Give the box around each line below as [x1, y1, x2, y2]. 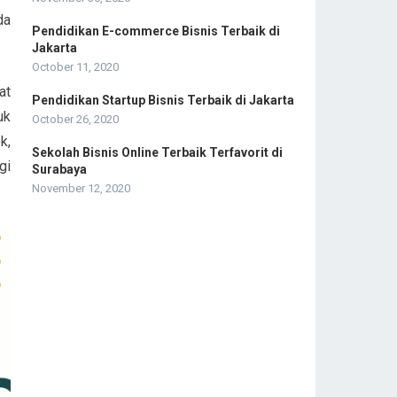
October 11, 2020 [32, 59, 119, 74]
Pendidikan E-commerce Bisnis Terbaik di [32, 23, 280, 38]
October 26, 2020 [32, 112, 119, 126]
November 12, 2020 [32, 181, 130, 195]
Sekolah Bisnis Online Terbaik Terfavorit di [32, 144, 283, 160]
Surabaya [32, 161, 87, 176]
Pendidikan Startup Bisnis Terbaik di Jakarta [32, 92, 294, 107]
